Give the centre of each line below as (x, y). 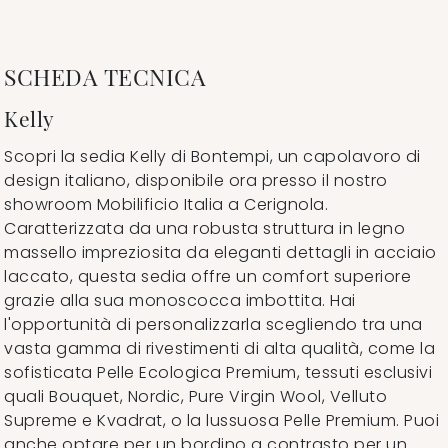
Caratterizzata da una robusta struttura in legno (204, 228)
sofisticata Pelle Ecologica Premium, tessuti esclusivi (218, 372)
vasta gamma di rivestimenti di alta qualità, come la (219, 348)
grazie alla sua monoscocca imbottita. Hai (180, 300)
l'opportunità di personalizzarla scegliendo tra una (213, 324)
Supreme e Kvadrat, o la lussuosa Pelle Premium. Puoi (221, 420)
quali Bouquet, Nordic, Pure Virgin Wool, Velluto (195, 396)
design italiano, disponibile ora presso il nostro (196, 180)
